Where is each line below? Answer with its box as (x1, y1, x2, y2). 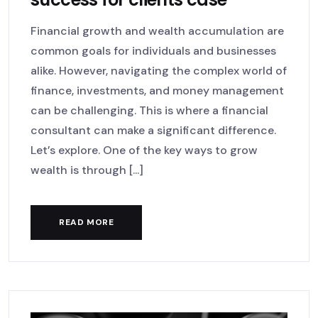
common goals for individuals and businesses (31, 43, 276, 59)
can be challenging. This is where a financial (31, 103, 268, 119)
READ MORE (59, 216, 114, 229)
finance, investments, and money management (31, 83, 284, 99)
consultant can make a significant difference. (31, 123, 276, 138)
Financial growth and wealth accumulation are (31, 23, 284, 39)
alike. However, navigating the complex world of (31, 63, 287, 79)
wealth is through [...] (31, 163, 143, 178)
